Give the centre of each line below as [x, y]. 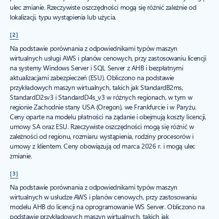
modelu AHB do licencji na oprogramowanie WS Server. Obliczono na [107, 206]
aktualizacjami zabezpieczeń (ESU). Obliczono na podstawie [92, 77]
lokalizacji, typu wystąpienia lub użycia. [63, 17]
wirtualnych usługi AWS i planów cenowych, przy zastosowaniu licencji [108, 58]
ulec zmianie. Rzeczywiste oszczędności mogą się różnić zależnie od [103, 7]
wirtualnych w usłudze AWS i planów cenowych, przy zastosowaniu [103, 197]
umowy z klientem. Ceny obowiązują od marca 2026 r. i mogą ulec [103, 146]
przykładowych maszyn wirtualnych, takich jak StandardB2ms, [97, 87]
